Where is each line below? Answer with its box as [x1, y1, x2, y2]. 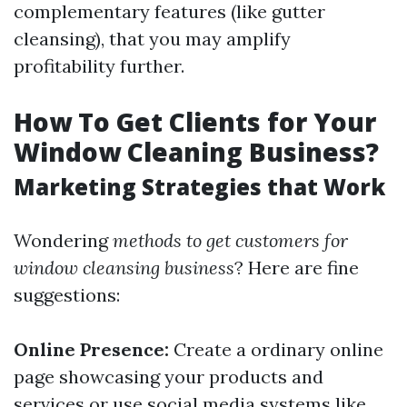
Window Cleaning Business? [14, 134, 379, 169]
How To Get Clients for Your [14, 104, 376, 139]
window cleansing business [14, 256, 234, 279]
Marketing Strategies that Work [14, 172, 385, 202]
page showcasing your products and [14, 365, 323, 388]
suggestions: [14, 283, 120, 306]
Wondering [14, 229, 113, 252]
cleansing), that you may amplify [14, 27, 291, 50]
